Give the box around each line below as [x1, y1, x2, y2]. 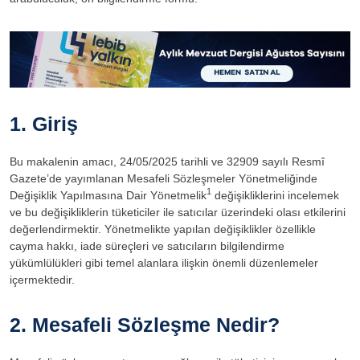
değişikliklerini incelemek [211, 188, 339, 202]
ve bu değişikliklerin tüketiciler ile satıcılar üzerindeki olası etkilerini [10, 205, 346, 219]
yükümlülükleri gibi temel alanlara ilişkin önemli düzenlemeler [10, 256, 318, 269]
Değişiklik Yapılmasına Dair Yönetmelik [10, 188, 207, 202]
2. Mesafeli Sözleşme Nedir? [10, 313, 280, 336]
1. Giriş [10, 112, 78, 135]
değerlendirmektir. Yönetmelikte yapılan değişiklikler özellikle [10, 222, 316, 235]
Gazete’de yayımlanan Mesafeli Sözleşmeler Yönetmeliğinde [10, 171, 317, 185]
